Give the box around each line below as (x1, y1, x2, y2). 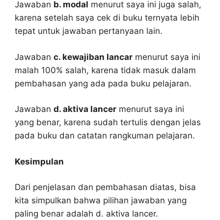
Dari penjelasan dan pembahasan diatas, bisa (15, 182, 196, 192)
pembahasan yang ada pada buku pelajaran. (15, 78, 192, 88)
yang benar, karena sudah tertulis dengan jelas (15, 117, 201, 127)
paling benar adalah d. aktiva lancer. (15, 209, 158, 219)
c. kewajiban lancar (54, 52, 133, 62)
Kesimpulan (15, 156, 64, 166)
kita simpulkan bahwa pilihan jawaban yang (15, 195, 187, 205)
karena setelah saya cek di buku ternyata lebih (15, 13, 199, 23)
